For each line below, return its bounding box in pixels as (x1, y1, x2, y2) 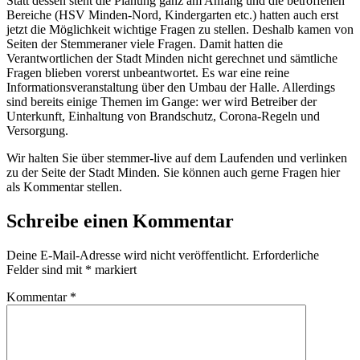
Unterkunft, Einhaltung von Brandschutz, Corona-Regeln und (6, 109, 320, 124)
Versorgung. (6, 124, 68, 138)
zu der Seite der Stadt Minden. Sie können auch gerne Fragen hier (6, 166, 340, 180)
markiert (92, 263, 137, 277)
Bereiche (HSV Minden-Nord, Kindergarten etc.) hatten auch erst (6, 8, 338, 22)
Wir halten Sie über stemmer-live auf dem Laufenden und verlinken (6, 151, 347, 166)
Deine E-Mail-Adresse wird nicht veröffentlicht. (6, 248, 249, 263)
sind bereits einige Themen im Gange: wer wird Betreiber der (6, 95, 317, 109)
